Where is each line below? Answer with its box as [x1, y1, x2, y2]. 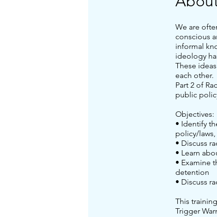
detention [175, 168, 209, 177]
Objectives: [175, 109, 214, 119]
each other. [175, 71, 214, 80]
